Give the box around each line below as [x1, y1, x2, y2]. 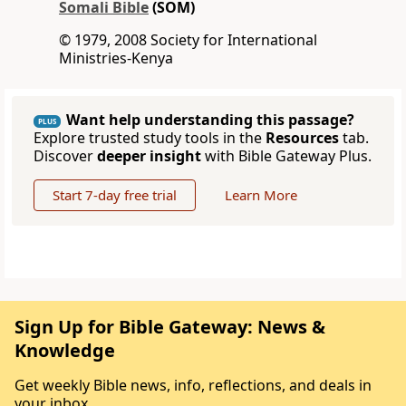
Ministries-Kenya [59, 48, 173, 69]
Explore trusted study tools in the [34, 128, 266, 149]
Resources [266, 128, 339, 149]
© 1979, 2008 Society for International [59, 30, 317, 51]
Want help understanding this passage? [66, 110, 354, 130]
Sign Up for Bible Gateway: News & [14, 314, 325, 340]
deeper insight [97, 146, 201, 167]
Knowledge [14, 338, 115, 363]
